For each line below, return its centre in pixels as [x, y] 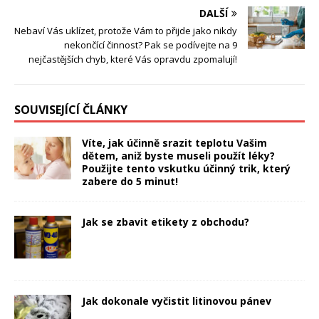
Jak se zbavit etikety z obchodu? [166, 221]
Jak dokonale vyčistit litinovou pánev [177, 300]
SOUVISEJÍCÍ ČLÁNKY [71, 109]
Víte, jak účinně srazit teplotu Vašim [174, 142]
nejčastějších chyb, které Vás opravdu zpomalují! [133, 59]
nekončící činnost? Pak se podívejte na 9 [151, 45]
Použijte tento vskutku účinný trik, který [186, 168]
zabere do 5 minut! [130, 181]
